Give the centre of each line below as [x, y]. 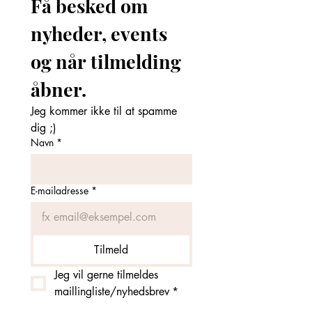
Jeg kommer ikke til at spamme [104, 111]
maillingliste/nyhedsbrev [112, 291]
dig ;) [44, 128]
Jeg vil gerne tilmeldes [106, 275]
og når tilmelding [106, 61]
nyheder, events [99, 33]
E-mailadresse [60, 190]
